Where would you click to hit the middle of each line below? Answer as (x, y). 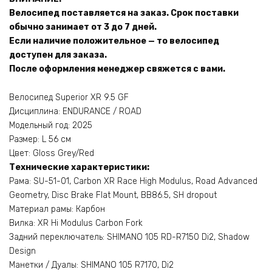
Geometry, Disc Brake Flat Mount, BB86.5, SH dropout (113, 195)
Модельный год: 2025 (51, 125)
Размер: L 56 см (40, 139)
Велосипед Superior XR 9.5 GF (69, 97)
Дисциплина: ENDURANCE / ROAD (75, 111)
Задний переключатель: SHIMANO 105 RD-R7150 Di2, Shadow (129, 237)
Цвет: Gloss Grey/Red (52, 153)
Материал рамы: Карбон (57, 209)
